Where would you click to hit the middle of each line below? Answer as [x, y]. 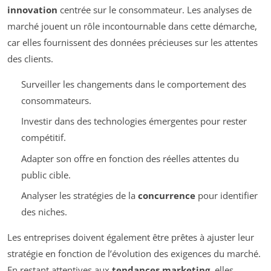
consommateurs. [56, 100]
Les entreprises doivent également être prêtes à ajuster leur [131, 237]
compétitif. [43, 138]
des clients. [30, 58]
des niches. [44, 212]
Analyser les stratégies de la [79, 196]
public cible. [46, 175]
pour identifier [226, 196]
